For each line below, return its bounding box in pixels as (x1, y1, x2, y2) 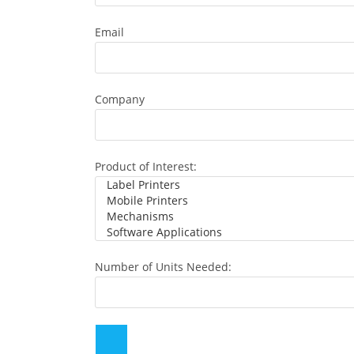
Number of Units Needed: (94, 259, 232, 274)
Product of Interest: (94, 159, 197, 174)
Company (94, 92, 145, 107)
